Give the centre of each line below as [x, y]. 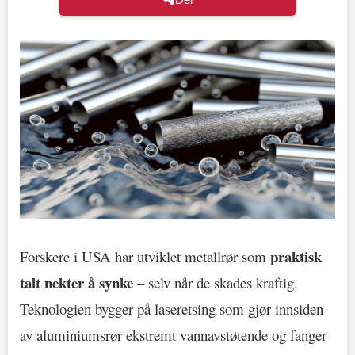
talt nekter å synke [76, 282]
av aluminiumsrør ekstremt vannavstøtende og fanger [173, 334]
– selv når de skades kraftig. [216, 282]
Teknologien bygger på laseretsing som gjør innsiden [172, 308]
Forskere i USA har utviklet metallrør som [145, 256]
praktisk [296, 256]
